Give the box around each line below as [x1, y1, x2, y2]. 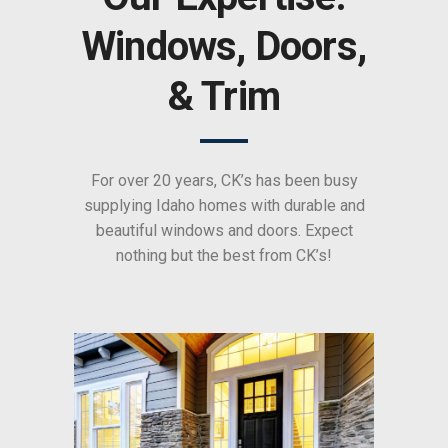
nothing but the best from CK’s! [116, 246, 332, 266]
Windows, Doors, [82, 23, 366, 71]
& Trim [167, 73, 281, 121]
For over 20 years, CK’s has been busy [90, 171, 358, 191]
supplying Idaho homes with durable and [83, 196, 365, 216]
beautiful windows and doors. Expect [95, 221, 353, 241]
